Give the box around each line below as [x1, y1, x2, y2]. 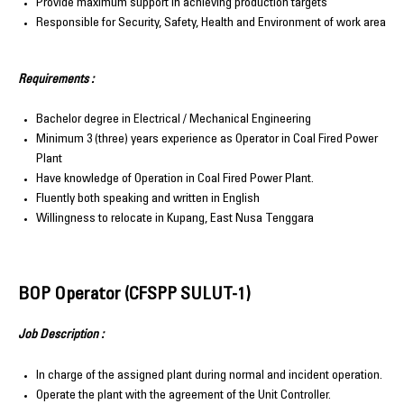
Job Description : [18, 329, 106, 343]
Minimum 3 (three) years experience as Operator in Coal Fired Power [36, 133, 378, 147]
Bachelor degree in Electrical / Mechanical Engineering [36, 114, 311, 127]
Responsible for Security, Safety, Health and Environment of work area [36, 16, 386, 30]
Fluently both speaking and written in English [36, 193, 260, 207]
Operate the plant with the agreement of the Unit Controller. [36, 389, 331, 402]
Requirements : [18, 73, 96, 87]
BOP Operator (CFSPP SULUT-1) [18, 287, 251, 306]
